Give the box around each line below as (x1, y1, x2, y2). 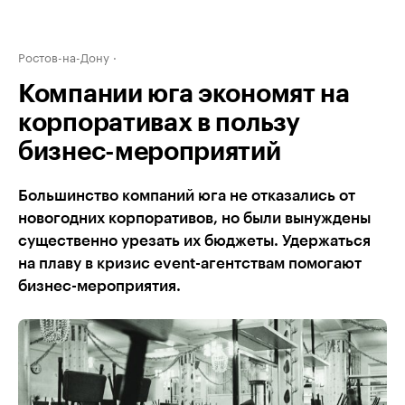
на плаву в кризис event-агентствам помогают (18, 256, 362, 271)
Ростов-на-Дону (18, 47, 109, 65)
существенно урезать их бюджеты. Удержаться (18, 233, 371, 249)
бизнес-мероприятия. (18, 278, 181, 294)
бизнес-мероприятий (18, 139, 281, 165)
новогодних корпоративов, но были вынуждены (18, 211, 371, 226)
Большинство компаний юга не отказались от (18, 188, 355, 203)
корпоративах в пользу (18, 110, 300, 136)
